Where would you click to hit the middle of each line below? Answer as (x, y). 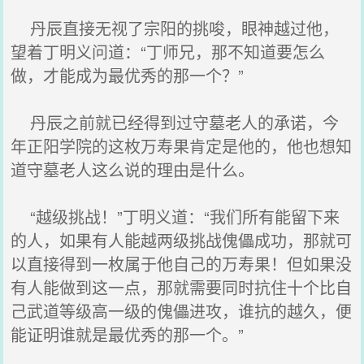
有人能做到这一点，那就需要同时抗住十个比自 (182, 287)
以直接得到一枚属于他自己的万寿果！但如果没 (182, 264)
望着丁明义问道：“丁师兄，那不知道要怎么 (168, 52)
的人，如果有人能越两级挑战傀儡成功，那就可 (182, 240)
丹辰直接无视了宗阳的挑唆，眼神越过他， (175, 28)
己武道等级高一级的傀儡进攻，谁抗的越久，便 (182, 311)
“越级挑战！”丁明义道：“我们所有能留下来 (175, 217)
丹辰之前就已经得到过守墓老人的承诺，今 (175, 122)
